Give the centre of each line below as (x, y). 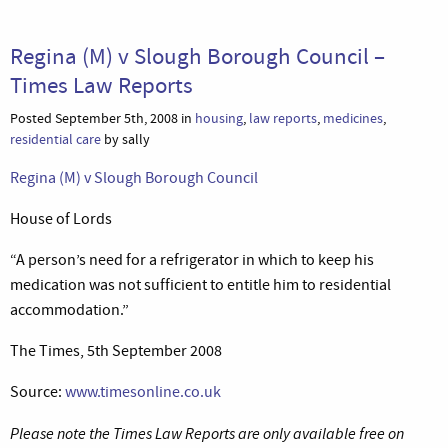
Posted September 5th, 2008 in (102, 118)
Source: (37, 391)
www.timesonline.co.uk (143, 391)
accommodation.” (69, 309)
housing (219, 118)
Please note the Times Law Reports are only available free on (207, 433)
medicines (353, 118)
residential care (55, 139)
